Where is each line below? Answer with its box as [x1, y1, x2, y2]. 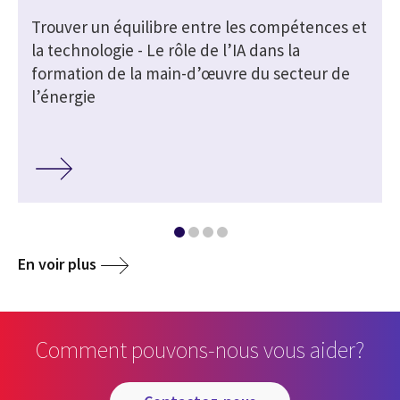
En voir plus [18, 253, 96, 274]
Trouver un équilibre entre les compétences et [31, 16, 367, 38]
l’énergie [31, 86, 96, 108]
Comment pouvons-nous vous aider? [36, 334, 364, 364]
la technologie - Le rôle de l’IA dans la [31, 39, 300, 62]
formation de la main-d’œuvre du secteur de [31, 62, 350, 85]
